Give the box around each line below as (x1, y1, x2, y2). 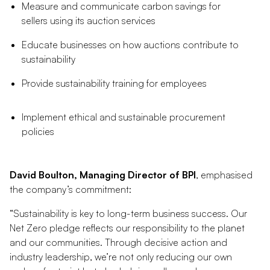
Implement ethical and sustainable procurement (22, 110, 225, 123)
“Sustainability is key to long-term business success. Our (10, 207, 247, 219)
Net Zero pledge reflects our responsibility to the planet (10, 221, 245, 234)
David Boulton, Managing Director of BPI (10, 168, 196, 181)
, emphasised (196, 168, 253, 181)
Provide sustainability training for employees (22, 77, 207, 89)
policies (22, 125, 54, 137)
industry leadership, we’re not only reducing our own (10, 250, 232, 263)
